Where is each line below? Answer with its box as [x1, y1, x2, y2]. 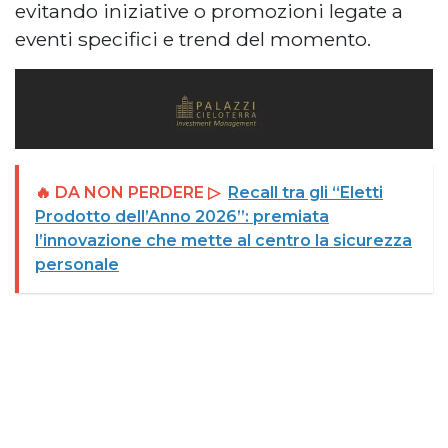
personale [35, 255, 119, 275]
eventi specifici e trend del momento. [15, 26, 371, 51]
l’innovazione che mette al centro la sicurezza [35, 231, 412, 251]
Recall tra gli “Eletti [228, 183, 383, 203]
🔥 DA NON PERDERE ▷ [35, 183, 220, 203]
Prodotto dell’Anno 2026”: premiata [35, 207, 329, 227]
